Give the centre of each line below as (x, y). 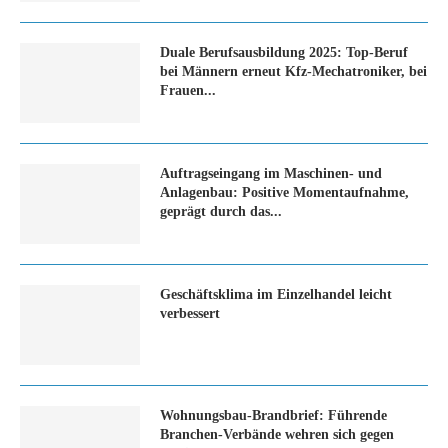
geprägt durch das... (221, 211)
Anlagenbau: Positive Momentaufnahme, (284, 192)
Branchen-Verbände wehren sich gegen (277, 434)
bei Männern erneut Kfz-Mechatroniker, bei (293, 71)
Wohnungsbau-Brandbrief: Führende (273, 415)
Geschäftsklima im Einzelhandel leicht (276, 294)
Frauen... (188, 90)
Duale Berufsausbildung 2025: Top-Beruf (284, 52)
